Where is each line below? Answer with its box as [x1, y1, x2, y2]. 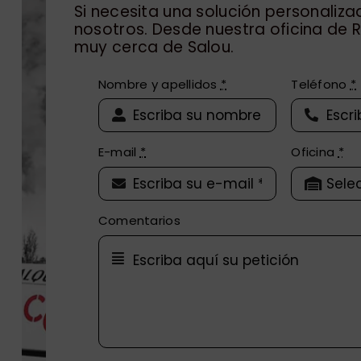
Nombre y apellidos [98, 75, 221, 93]
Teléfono [291, 75, 351, 93]
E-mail [98, 143, 140, 161]
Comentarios [98, 212, 180, 230]
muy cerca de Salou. [73, 35, 234, 58]
